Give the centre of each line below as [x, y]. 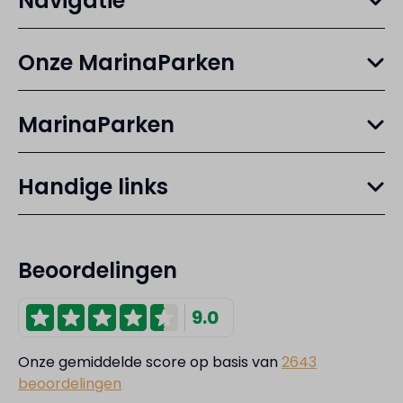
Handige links [93, 186]
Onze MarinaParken [126, 62]
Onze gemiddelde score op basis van [150, 362]
